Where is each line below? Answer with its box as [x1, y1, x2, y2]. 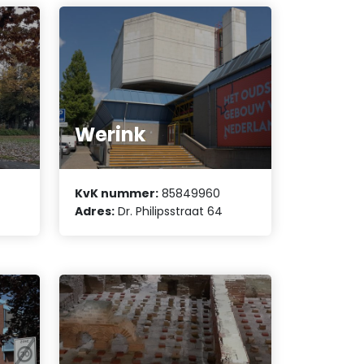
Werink [75, 120, 146, 148]
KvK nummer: [75, 185, 159, 202]
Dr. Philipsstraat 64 [115, 203, 223, 220]
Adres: [75, 203, 115, 220]
